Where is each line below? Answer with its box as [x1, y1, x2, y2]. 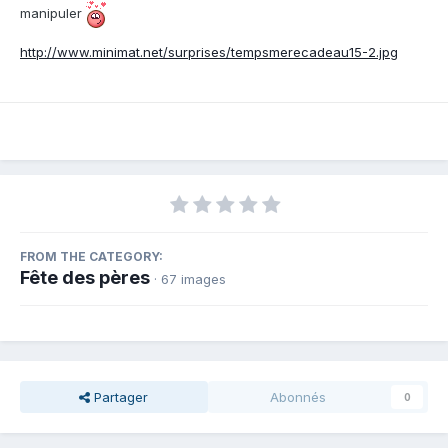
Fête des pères [20, 266, 150, 288]
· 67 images [154, 270, 226, 287]
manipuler [20, 4, 86, 21]
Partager [90, 388, 149, 405]
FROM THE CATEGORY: [20, 248, 163, 264]
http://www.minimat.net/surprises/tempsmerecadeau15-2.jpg [20, 43, 398, 60]
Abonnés [269, 388, 326, 405]
